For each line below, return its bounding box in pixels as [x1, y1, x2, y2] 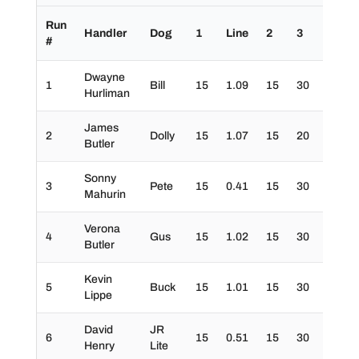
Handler [83, 27, 127, 39]
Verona [83, 223, 120, 235]
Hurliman [83, 87, 130, 99]
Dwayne [83, 71, 125, 83]
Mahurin [83, 188, 126, 200]
